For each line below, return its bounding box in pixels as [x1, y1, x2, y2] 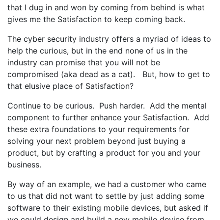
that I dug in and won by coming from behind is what [7, 2, 205, 12]
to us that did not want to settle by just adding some [7, 191, 204, 201]
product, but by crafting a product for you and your [7, 148, 200, 158]
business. [7, 160, 41, 169]
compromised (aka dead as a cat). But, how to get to [7, 69, 210, 79]
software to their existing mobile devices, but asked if [7, 203, 208, 213]
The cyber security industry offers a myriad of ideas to [7, 34, 211, 44]
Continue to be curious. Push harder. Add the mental [7, 101, 207, 110]
